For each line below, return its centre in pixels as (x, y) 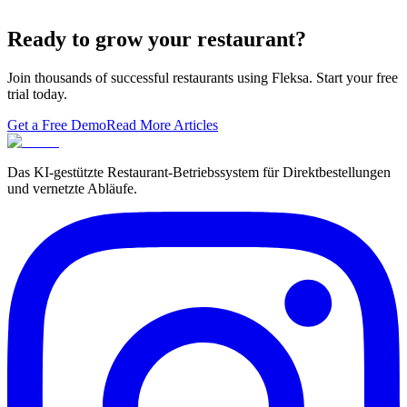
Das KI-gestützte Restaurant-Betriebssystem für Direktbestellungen (199, 173)
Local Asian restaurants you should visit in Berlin (191, 21)
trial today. (37, 94)
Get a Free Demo (57, 125)
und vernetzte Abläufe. (72, 189)
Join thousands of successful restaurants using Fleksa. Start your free (203, 78)
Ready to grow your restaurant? (157, 40)
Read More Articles (162, 125)
